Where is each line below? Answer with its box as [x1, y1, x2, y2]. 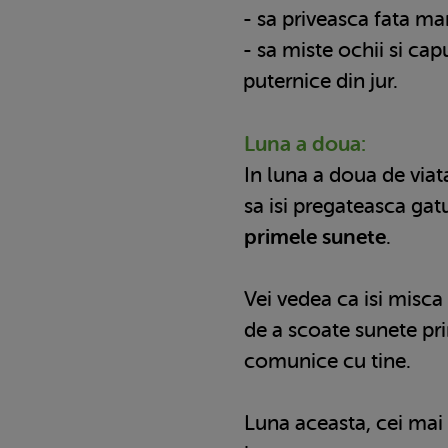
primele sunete [244, 224, 386, 249]
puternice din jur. [243, 68, 398, 93]
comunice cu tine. [244, 348, 411, 373]
